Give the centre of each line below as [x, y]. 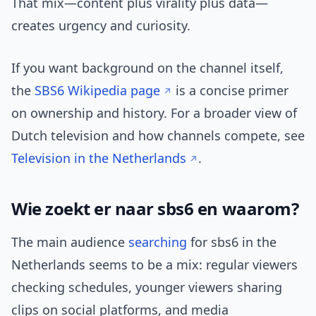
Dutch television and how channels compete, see [158, 136]
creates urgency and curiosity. [101, 26]
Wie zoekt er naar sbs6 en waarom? [155, 209]
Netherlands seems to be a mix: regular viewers [154, 265]
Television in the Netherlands [99, 158]
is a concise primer [230, 91]
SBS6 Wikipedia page [97, 91]
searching [158, 242]
